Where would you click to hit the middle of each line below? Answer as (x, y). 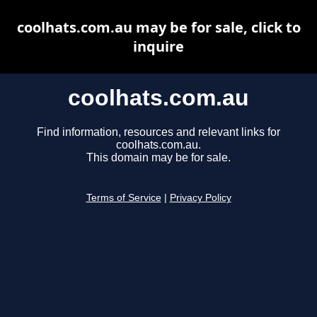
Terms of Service (123, 198)
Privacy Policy (200, 198)
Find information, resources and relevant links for (158, 132)
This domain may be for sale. (158, 158)
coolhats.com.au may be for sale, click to (158, 27)
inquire (158, 46)
